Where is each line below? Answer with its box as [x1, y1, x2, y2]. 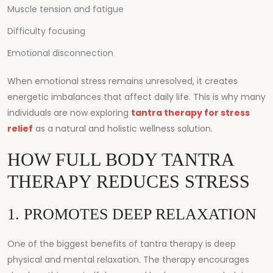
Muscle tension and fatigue [7, 2, 124, 15]
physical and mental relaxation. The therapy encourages [7, 253, 249, 266]
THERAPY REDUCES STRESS [7, 171, 250, 191]
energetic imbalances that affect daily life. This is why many [7, 90, 266, 103]
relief [7, 122, 33, 135]
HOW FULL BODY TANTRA [7, 149, 233, 169]
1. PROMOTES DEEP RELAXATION [7, 205, 257, 223]
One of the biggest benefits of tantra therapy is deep [7, 237, 236, 250]
